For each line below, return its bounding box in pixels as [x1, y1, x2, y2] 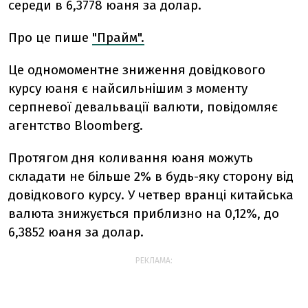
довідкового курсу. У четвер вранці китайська [8, 187, 294, 203]
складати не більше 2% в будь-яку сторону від [8, 168, 294, 184]
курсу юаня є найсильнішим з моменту [8, 80, 247, 96]
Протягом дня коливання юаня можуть [8, 150, 253, 166]
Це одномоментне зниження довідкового [8, 62, 265, 78]
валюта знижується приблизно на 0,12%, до [8, 206, 279, 221]
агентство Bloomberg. [8, 118, 143, 133]
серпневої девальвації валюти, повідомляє [8, 99, 278, 115]
